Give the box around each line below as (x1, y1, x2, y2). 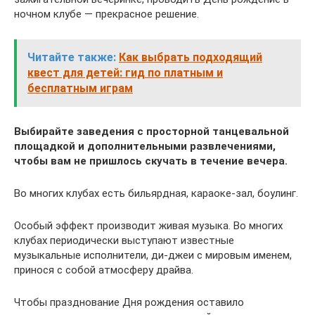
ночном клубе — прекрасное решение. (14, 7, 199, 20)
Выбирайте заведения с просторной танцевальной (14, 124, 289, 138)
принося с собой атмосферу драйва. (14, 263, 193, 276)
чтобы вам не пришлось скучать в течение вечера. (14, 154, 288, 167)
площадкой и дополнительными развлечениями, (14, 139, 276, 153)
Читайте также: (27, 50, 116, 64)
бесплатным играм (27, 81, 133, 95)
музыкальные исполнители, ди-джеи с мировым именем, (14, 248, 292, 262)
